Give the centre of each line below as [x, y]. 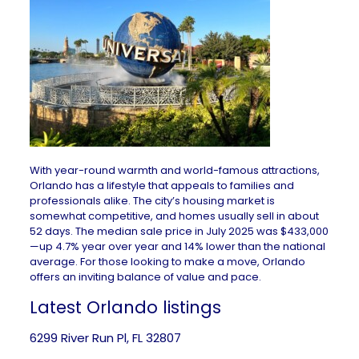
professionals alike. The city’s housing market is [152, 201]
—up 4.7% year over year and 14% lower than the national [177, 246]
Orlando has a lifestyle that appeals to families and [161, 186]
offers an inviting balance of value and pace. [145, 277]
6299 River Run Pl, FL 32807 [105, 338]
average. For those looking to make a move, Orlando [167, 262]
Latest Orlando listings [125, 307]
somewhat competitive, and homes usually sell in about [174, 216]
